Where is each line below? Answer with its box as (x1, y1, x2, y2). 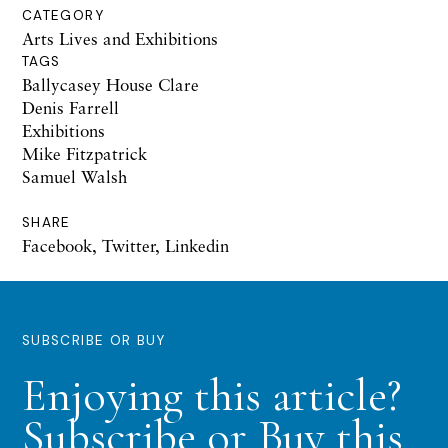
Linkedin (165, 234, 229, 256)
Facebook (22, 234, 92, 256)
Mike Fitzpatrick (22, 142, 147, 164)
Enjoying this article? (22, 366, 401, 423)
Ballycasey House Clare (22, 73, 199, 95)
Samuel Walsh (22, 165, 127, 187)
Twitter (102, 234, 155, 256)
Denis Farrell (22, 96, 119, 118)
